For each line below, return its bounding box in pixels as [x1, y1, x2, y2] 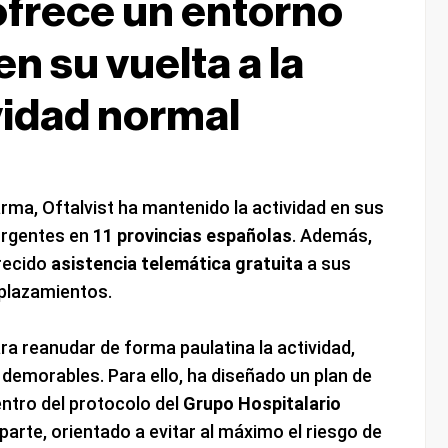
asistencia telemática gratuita [50, 253, 303, 275]
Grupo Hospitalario [182, 393, 341, 415]
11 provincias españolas [92, 225, 292, 247]
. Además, [291, 225, 372, 247]
